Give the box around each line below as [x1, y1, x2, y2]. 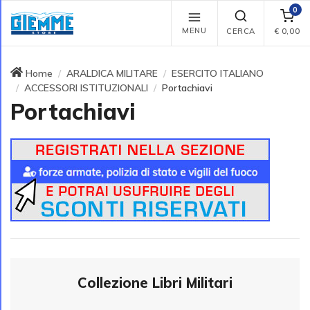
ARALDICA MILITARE [66, 66, 158, 80]
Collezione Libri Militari [77, 274, 232, 292]
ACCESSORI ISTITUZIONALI [24, 81, 148, 94]
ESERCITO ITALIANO [172, 66, 264, 80]
